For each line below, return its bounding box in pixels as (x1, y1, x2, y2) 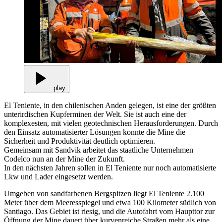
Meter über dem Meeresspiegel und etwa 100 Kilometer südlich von (4, 198, 216, 207)
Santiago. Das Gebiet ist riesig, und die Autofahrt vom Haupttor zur (4, 207, 215, 216)
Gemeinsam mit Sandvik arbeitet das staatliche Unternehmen (4, 145, 193, 154)
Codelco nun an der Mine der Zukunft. (4, 154, 125, 163)
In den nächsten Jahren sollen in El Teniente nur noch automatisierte (4, 163, 216, 172)
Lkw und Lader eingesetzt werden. (4, 172, 113, 181)
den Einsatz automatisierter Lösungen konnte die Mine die (4, 127, 185, 136)
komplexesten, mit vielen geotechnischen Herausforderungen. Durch (4, 118, 218, 127)
